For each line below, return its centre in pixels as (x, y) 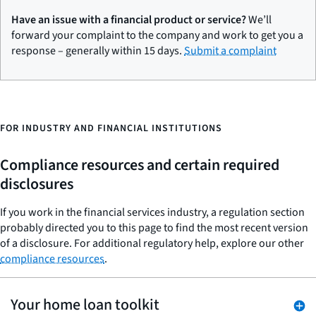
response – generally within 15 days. (98, 51)
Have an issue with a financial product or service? (129, 20)
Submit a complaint (230, 51)
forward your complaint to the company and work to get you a (157, 36)
